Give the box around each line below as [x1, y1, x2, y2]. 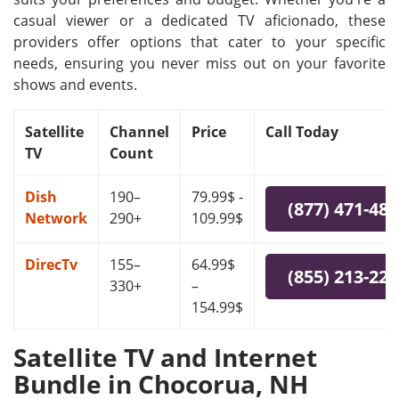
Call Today [265, 122, 338, 142]
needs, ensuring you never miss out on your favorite [13, 53, 386, 73]
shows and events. [13, 75, 137, 94]
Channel [110, 122, 169, 142]
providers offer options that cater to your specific [13, 32, 386, 52]
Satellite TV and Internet [13, 340, 317, 374]
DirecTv [25, 255, 77, 274]
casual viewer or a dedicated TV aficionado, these [13, 11, 386, 30]
